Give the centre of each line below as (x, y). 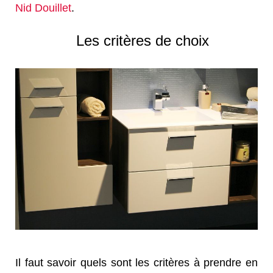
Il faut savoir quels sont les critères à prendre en (136, 263)
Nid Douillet (43, 8)
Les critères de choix (143, 41)
